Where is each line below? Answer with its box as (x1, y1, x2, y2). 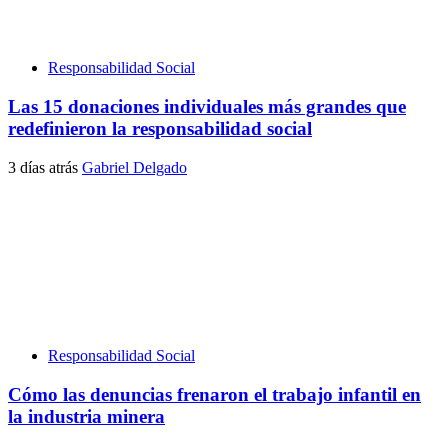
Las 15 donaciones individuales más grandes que (8, 96, 406, 118)
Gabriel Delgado (82, 158, 187, 176)
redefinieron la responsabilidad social (8, 118, 312, 140)
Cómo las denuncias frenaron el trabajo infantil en (8, 383, 421, 405)
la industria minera (8, 405, 165, 427)
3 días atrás (8, 158, 82, 176)
